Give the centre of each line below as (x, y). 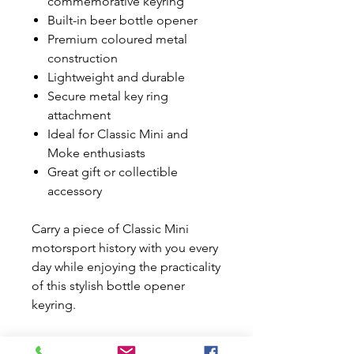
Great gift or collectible (113, 172)
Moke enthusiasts (96, 153)
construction (83, 58)
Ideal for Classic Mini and (118, 134)
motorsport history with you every (125, 248)
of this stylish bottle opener (108, 286)
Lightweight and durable (116, 77)
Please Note (66, 343)
